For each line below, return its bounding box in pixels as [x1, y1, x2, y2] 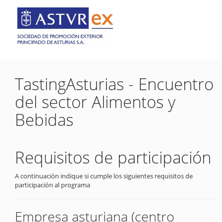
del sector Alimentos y [15, 91, 175, 113]
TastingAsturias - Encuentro [15, 73, 214, 95]
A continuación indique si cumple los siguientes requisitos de [15, 171, 193, 180]
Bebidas [15, 109, 73, 131]
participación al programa [15, 180, 90, 189]
